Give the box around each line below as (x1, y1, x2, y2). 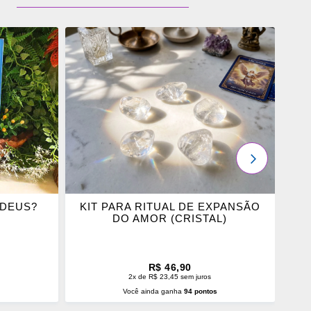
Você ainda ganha (122, 287, 184, 296)
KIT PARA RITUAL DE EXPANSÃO (79, 201, 260, 213)
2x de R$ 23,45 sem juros (128, 273, 212, 281)
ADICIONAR (96, 38, 139, 47)
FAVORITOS (96, 108, 140, 116)
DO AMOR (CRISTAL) (112, 212, 228, 225)
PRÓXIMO (247, 151, 299, 164)
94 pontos (183, 287, 217, 296)
